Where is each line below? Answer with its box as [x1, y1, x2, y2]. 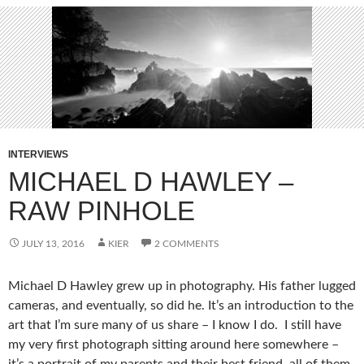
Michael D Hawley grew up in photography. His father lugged [8, 279, 356, 292]
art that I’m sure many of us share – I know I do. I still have [8, 318, 341, 331]
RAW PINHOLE [8, 196, 195, 226]
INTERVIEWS [8, 149, 68, 160]
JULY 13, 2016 [22, 239, 84, 249]
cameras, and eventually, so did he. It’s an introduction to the [8, 299, 353, 312]
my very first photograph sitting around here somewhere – [8, 338, 339, 351]
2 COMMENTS [154, 239, 219, 249]
